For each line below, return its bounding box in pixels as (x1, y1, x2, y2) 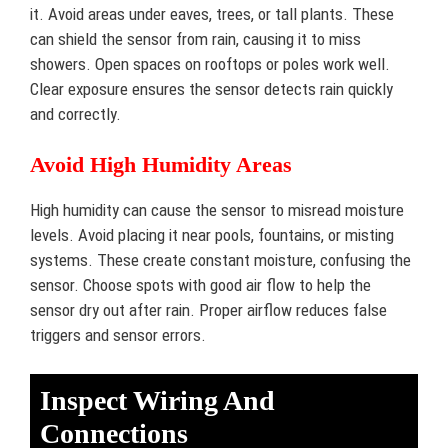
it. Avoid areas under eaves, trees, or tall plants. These (30, 3, 394, 24)
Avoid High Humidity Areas (30, 152, 292, 177)
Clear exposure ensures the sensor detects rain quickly (30, 78, 393, 99)
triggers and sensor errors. (30, 325, 206, 345)
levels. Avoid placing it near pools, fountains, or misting (30, 225, 394, 245)
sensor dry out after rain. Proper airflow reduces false (30, 300, 387, 320)
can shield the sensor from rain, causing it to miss (30, 28, 361, 49)
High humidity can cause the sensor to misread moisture (30, 200, 404, 220)
